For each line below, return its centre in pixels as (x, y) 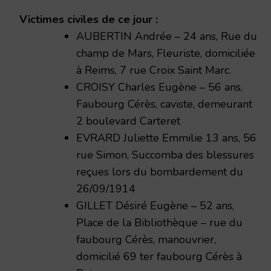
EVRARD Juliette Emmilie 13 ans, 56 (166, 138)
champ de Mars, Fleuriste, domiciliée (166, 53)
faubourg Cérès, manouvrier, (146, 239)
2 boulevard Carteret (128, 121)
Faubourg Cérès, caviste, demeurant (164, 104)
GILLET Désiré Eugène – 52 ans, (155, 205)
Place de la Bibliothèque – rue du (159, 222)
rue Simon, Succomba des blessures (165, 155)
